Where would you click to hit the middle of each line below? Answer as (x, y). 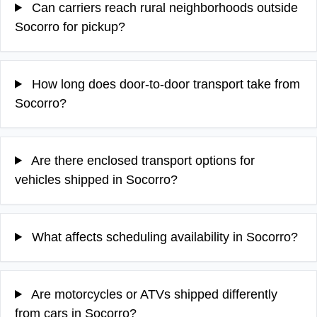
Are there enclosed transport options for (142, 160)
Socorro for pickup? (70, 27)
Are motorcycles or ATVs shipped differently (153, 294)
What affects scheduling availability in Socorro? (163, 237)
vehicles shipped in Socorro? (96, 179)
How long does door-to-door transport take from (165, 84)
